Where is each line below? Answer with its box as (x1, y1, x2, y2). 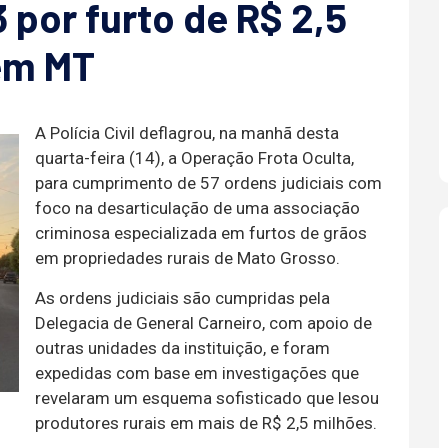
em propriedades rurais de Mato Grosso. (35, 248, 340, 268)
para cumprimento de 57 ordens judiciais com (35, 173, 382, 193)
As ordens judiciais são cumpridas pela (35, 288, 330, 308)
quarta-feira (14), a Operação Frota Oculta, (35, 148, 354, 168)
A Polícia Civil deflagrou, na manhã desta (35, 123, 339, 143)
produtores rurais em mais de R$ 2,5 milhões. (35, 413, 377, 433)
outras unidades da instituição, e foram (35, 338, 330, 358)
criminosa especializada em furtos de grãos (35, 223, 367, 243)
